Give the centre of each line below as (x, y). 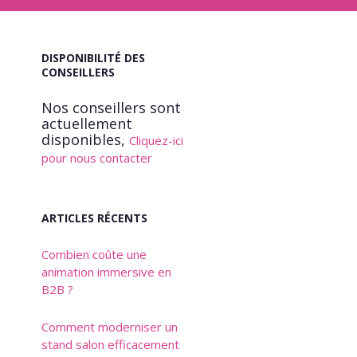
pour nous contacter (96, 158)
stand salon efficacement (110, 344)
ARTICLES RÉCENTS (94, 218)
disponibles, (85, 139)
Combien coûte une (94, 254)
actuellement (86, 124)
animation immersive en (106, 272)
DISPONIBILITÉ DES (93, 58)
